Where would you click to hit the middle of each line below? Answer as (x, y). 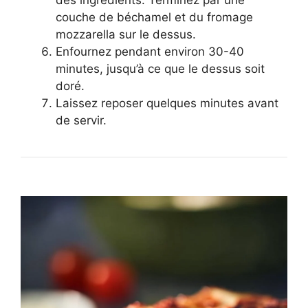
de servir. (81, 120)
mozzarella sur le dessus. (126, 34)
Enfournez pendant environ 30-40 (150, 51)
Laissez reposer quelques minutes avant (167, 103)
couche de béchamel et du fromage (154, 17)
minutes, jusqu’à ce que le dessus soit (160, 68)
